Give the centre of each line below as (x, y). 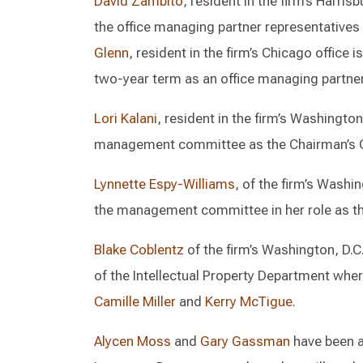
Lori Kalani (126, 118)
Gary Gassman (245, 341)
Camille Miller (135, 301)
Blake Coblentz (139, 250)
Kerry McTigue (249, 301)
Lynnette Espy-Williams (164, 184)
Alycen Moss (132, 341)
